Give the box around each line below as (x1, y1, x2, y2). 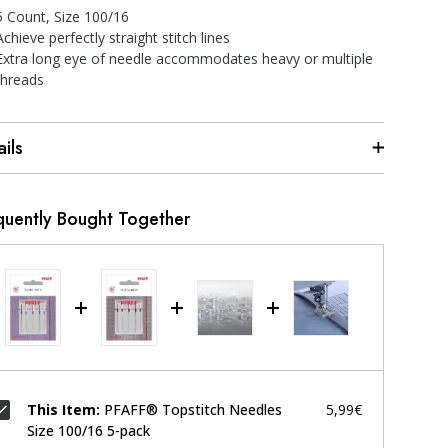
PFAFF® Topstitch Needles (104, 400, 282, 420)
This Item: (27, 400, 100, 420)
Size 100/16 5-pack (27, 421, 150, 441)
